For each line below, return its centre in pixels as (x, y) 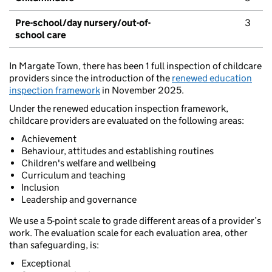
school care (41, 35)
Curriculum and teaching (73, 175)
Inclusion (40, 188)
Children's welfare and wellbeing (89, 163)
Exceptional (46, 263)
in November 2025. (142, 90)
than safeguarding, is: (54, 245)
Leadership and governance (79, 200)
